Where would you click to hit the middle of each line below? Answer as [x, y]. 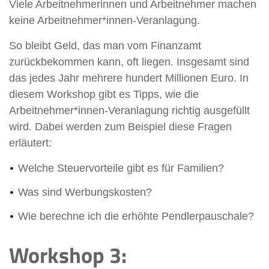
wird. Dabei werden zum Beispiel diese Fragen [120, 126]
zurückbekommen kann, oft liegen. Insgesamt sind [129, 62]
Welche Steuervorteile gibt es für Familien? [121, 168]
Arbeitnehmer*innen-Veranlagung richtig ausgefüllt [129, 110]
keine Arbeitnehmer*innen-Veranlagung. [104, 20]
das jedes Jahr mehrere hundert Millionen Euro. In [129, 78]
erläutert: [33, 143]
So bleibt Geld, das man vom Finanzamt [105, 45]
